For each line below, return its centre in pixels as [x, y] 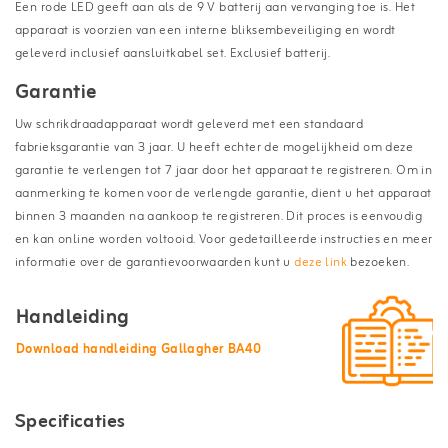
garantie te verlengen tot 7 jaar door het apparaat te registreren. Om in [224, 170]
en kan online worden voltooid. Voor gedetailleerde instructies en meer [224, 239]
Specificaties [70, 421]
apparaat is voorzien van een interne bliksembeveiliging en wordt [205, 30]
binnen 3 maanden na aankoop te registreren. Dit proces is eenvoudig [219, 216]
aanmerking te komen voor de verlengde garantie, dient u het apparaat [223, 193]
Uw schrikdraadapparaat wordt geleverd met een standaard [189, 124]
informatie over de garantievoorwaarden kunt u [155, 262]
